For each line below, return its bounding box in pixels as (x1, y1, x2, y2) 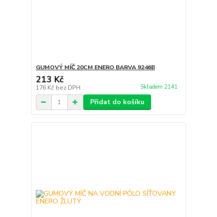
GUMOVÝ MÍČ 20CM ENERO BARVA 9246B (35, 63, 155, 72)
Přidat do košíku (90, 97, 144, 107)
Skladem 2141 (140, 83, 179, 91)
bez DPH (55, 84, 80, 92)
